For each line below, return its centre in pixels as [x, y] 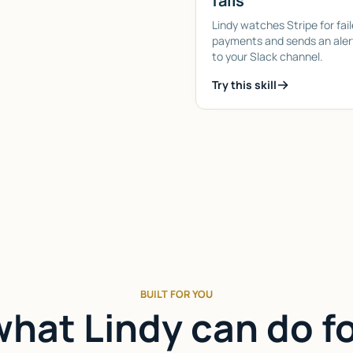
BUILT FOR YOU [176, 294]
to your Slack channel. [268, 56]
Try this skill [244, 84]
